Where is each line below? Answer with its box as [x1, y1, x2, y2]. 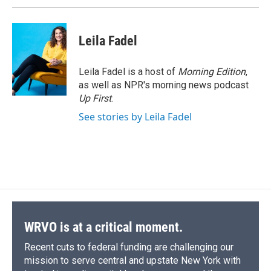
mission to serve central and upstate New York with [24, 255, 241, 267]
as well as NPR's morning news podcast [79, 79, 249, 91]
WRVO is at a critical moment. [24, 220, 183, 235]
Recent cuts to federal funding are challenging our [24, 241, 233, 253]
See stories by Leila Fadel [79, 110, 192, 124]
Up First [79, 93, 111, 105]
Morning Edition [178, 66, 246, 78]
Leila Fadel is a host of [79, 66, 178, 78]
